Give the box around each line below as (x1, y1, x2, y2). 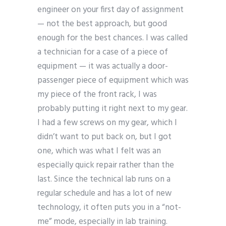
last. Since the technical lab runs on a (37, 173, 171, 187)
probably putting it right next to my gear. (37, 102, 188, 116)
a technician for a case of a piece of (37, 45, 168, 60)
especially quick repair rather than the (37, 158, 174, 173)
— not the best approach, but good (37, 17, 167, 31)
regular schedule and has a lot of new (37, 187, 172, 201)
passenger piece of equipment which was (37, 74, 189, 88)
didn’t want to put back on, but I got (37, 130, 172, 144)
